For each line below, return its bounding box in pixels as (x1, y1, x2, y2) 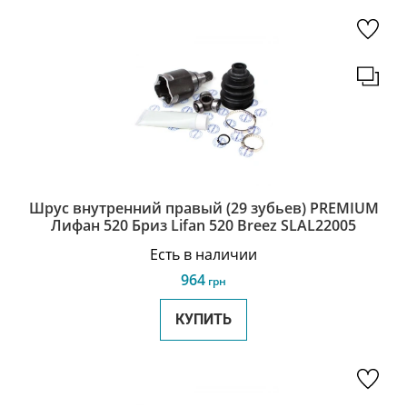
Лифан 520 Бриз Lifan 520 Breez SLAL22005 (51, 215, 356, 235)
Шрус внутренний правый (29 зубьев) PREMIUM (28, 198, 379, 218)
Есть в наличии (150, 244, 257, 264)
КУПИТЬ (175, 311, 232, 328)
